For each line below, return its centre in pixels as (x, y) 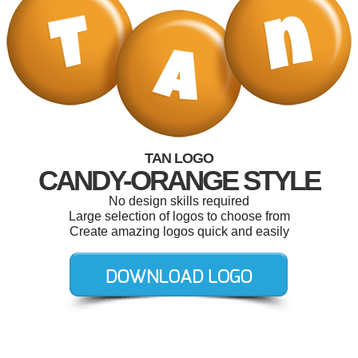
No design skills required (179, 201)
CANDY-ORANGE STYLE (179, 180)
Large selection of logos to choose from (179, 216)
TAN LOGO (179, 158)
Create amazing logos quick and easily (179, 231)
